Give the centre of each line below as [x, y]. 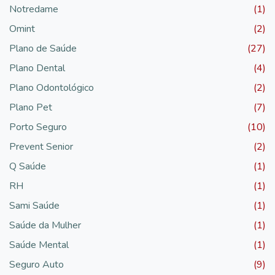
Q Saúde [28, 166]
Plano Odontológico [52, 87]
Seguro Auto [37, 264]
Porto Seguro [38, 127]
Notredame [34, 9]
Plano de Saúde [43, 48]
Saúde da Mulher [45, 225]
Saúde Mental [39, 245]
